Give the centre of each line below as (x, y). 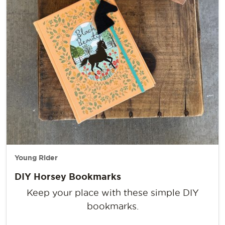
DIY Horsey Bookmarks (68, 177)
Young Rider (36, 158)
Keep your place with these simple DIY (113, 193)
